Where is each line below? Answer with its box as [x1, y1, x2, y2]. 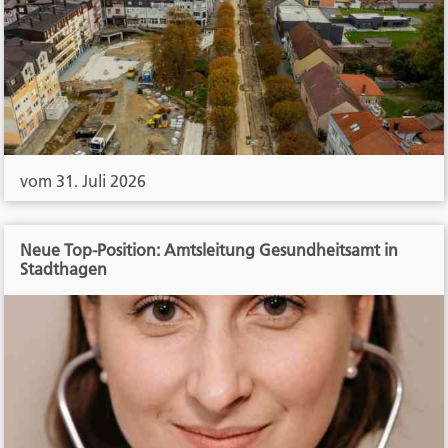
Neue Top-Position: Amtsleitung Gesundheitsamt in [20, 240, 399, 261]
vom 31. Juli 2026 [20, 171, 147, 192]
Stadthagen [20, 259, 108, 280]
